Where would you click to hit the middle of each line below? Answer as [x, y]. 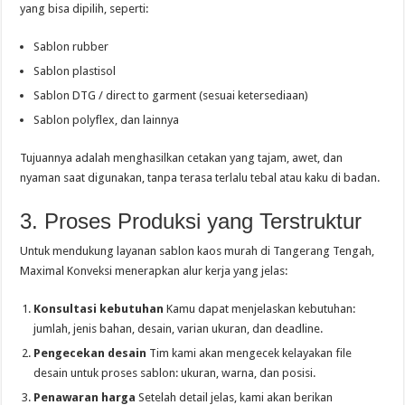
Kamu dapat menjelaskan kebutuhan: [260, 309]
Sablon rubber [71, 47]
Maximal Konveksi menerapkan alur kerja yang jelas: [154, 271]
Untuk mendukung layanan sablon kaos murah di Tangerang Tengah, [198, 251]
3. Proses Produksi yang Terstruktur [191, 221]
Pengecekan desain [90, 353]
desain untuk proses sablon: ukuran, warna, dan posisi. [175, 373]
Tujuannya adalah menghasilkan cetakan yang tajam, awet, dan [182, 158]
